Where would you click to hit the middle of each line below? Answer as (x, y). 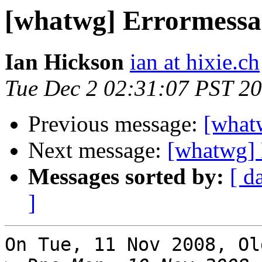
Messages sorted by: (126, 177)
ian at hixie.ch (195, 62)
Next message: (98, 150)
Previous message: (116, 124)
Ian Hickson (64, 62)
